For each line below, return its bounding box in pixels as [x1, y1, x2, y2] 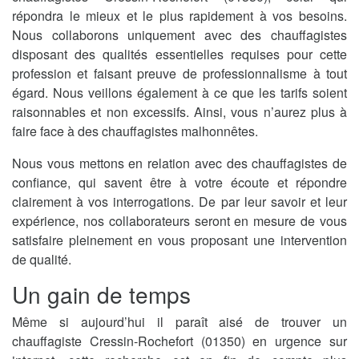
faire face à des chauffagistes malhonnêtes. [12, 121, 258, 140]
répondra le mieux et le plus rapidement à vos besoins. [12, 6, 347, 25]
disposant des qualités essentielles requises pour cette [12, 44, 347, 63]
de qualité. [12, 249, 71, 268]
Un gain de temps [12, 277, 191, 310]
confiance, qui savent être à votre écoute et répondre [12, 172, 347, 192]
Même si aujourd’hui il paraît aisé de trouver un [12, 312, 347, 331]
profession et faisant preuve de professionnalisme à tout [12, 63, 347, 83]
